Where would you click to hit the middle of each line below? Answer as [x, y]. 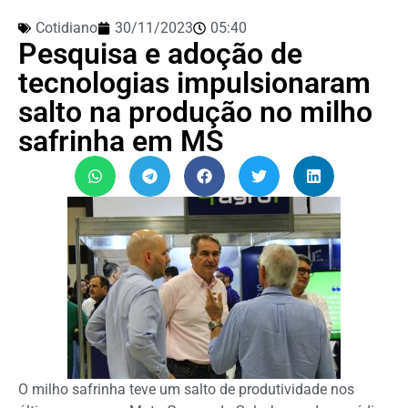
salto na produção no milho [195, 112]
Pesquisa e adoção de [160, 53]
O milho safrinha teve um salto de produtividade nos [186, 389]
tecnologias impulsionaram [194, 82]
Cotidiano [66, 27]
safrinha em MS [121, 141]
